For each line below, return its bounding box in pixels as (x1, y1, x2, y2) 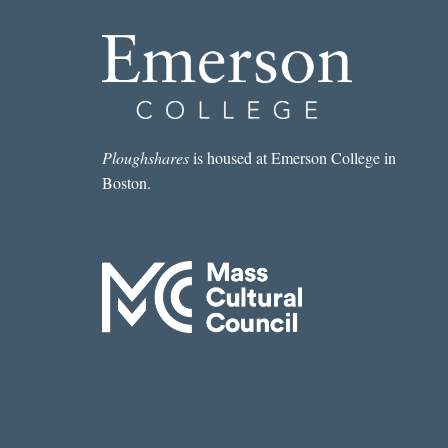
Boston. (101, 172, 151, 194)
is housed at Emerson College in (188, 147, 396, 169)
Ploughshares (101, 147, 189, 169)
